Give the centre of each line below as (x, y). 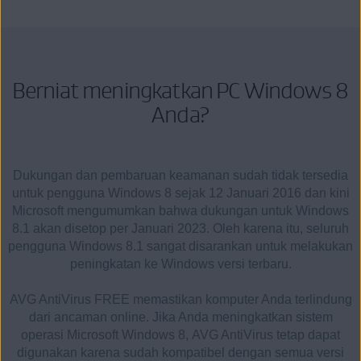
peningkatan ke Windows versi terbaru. (180, 264)
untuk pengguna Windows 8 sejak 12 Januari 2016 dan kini (180, 193)
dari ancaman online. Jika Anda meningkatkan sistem (180, 317)
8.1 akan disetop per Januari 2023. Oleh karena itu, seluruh (180, 229)
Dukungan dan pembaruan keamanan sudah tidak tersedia (180, 176)
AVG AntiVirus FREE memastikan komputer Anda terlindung (180, 300)
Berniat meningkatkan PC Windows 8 (180, 91)
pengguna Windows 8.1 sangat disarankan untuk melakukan (180, 247)
